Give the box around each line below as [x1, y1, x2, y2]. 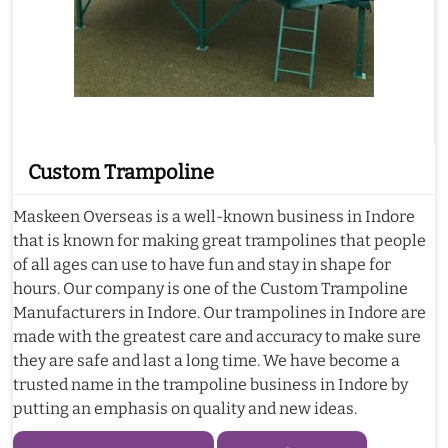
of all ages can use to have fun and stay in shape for [13, 255, 391, 275]
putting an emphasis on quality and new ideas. [13, 399, 357, 419]
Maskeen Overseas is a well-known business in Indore [13, 207, 415, 227]
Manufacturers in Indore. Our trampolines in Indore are [13, 303, 426, 323]
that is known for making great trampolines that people [13, 231, 426, 251]
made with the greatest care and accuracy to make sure [13, 327, 421, 347]
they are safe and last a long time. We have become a [13, 351, 400, 371]
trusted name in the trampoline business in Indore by [13, 375, 408, 395]
